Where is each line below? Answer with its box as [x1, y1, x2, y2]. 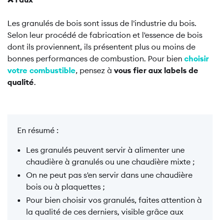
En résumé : [17, 125, 58, 135]
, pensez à [76, 65, 114, 75]
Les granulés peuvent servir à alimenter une [26, 145, 185, 155]
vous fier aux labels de [114, 65, 198, 75]
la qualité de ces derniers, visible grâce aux [26, 207, 183, 217]
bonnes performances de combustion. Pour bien [7, 54, 184, 63]
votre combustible [7, 65, 76, 75]
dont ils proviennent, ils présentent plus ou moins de [7, 42, 195, 52]
